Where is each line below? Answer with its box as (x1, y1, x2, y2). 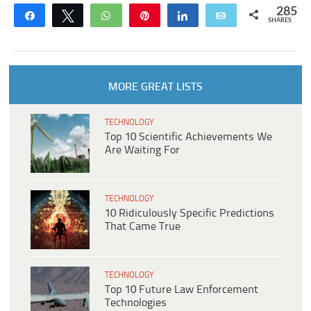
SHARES (267, 17, 292, 24)
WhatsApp (120, 10, 167, 20)
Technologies (105, 296, 167, 309)
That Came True (105, 220, 180, 233)
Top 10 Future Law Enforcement (105, 283, 258, 296)
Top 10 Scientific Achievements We (105, 131, 272, 143)
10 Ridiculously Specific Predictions (105, 207, 274, 219)
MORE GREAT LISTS (108, 81, 203, 93)
